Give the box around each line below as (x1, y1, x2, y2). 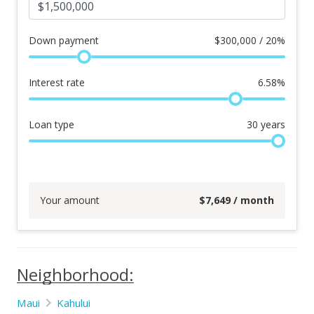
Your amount (40, 193, 100, 207)
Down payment (29, 34, 99, 47)
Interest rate (29, 76, 85, 89)
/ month (231, 193, 274, 207)
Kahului (57, 296, 90, 310)
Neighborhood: (17, 263, 134, 286)
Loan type (29, 118, 74, 131)
